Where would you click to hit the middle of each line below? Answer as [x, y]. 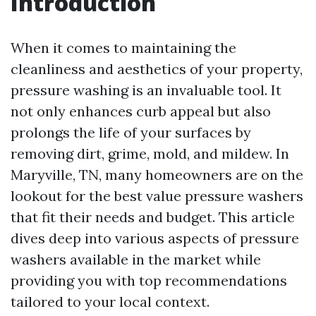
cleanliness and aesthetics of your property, [157, 69]
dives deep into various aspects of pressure [155, 238]
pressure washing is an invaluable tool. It [146, 90]
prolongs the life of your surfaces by [131, 132]
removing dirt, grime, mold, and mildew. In [150, 153]
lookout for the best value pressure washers [157, 196]
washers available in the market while [136, 259]
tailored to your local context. [110, 302]
